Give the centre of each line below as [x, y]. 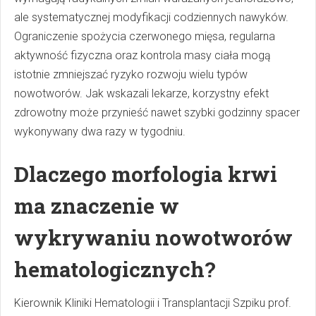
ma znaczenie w [97, 206]
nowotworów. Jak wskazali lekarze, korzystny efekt [141, 94]
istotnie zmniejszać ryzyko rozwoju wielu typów [131, 75]
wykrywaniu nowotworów [153, 238]
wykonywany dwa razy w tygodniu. [100, 132]
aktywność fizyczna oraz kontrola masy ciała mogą [142, 56]
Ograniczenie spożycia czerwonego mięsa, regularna [145, 37]
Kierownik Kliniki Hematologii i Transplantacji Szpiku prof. [153, 303]
